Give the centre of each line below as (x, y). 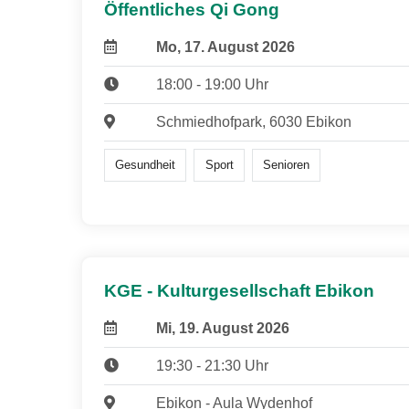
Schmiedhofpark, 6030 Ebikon (253, 121)
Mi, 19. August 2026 (222, 329)
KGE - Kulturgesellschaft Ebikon (239, 291)
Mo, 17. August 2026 (225, 47)
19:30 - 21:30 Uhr (212, 366)
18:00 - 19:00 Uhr (212, 84)
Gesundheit (146, 165)
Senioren (286, 165)
